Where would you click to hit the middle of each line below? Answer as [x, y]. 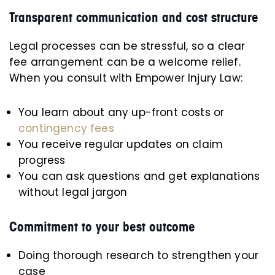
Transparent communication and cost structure [134, 17]
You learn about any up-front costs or [122, 112]
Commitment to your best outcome [102, 227]
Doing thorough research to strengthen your [139, 255]
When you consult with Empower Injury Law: [126, 78]
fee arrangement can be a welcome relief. [125, 62]
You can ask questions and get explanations [139, 176]
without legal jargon [73, 192]
